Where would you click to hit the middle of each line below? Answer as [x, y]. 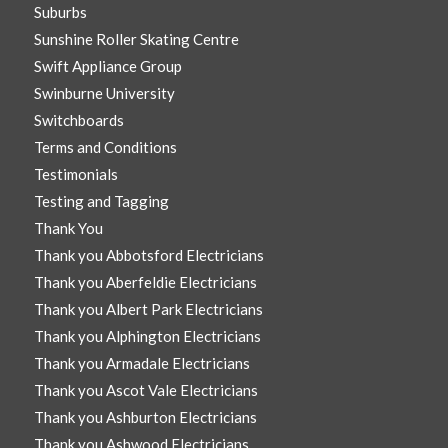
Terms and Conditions [105, 147]
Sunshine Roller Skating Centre [136, 39]
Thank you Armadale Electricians [141, 363]
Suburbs [60, 12]
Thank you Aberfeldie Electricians [145, 282]
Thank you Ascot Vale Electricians [145, 390]
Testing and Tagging [101, 201]
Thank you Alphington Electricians [147, 336]
